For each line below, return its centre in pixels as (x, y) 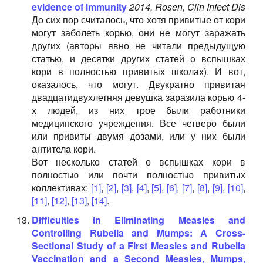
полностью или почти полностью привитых (138, 175)
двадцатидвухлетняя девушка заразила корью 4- (138, 97)
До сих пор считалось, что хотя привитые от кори (138, 20)
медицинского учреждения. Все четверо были (138, 123)
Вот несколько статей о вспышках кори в (138, 162)
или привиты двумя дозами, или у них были (138, 136)
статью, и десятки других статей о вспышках (138, 58)
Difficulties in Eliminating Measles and (138, 220)
